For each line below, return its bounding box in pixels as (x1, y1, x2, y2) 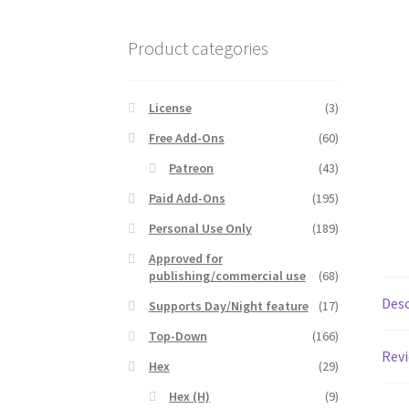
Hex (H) (169, 388, 211, 405)
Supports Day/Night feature (148, 298, 309, 315)
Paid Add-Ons (148, 190, 225, 207)
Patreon (169, 160, 215, 177)
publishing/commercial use (148, 267, 306, 285)
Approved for (148, 250, 223, 267)
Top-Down (148, 328, 207, 345)
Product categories (128, 36, 269, 59)
